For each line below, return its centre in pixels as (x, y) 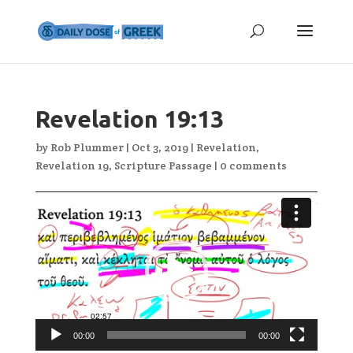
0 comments (253, 165)
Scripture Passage (163, 165)
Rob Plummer (87, 147)
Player (52, 217)
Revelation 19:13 (129, 119)
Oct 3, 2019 (160, 147)
